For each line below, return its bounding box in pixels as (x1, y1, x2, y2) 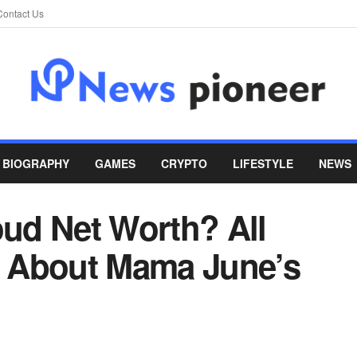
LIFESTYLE (233, 155, 293, 171)
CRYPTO (161, 155, 207, 171)
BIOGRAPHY (2, 155, 69, 171)
